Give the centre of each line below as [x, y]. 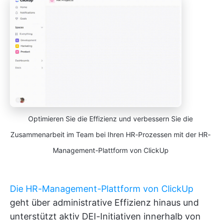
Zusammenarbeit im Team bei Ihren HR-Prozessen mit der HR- [110, 135]
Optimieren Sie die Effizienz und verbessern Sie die [110, 119]
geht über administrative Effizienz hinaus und [104, 203]
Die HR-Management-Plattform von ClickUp [102, 189]
